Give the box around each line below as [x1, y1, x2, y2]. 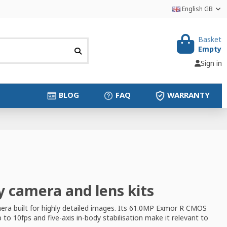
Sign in [200, 58, 222, 68]
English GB [180, 5, 214, 13]
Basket [198, 34, 221, 44]
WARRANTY [167, 90, 210, 100]
